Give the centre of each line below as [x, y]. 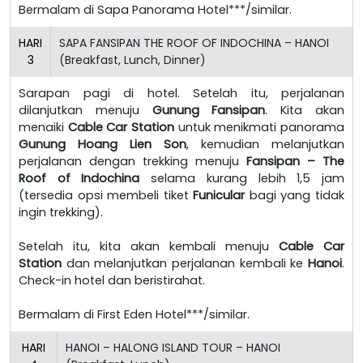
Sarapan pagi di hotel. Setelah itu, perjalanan [181, 93]
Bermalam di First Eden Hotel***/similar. [134, 314]
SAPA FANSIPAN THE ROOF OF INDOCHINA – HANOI [194, 43]
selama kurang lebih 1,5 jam [242, 178]
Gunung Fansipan [209, 110]
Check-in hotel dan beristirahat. [112, 280]
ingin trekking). [61, 212]
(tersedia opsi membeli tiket [106, 195]
